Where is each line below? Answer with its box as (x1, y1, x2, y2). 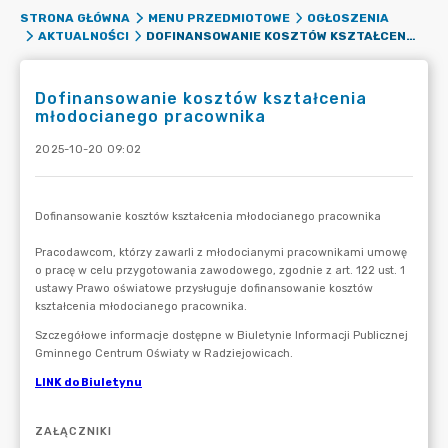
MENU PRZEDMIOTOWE (147, 11, 290, 25)
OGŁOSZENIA (307, 11, 389, 25)
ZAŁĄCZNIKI (35, 425, 112, 438)
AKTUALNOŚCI (37, 29, 129, 43)
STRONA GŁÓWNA (20, 11, 130, 25)
